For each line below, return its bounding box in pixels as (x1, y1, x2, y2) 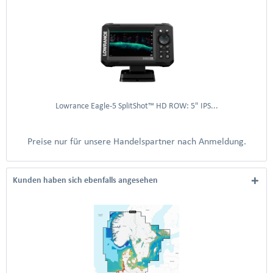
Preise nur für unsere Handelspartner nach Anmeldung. (27, 136, 246, 146)
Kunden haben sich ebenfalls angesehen (13, 175, 158, 185)
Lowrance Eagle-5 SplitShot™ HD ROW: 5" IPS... (55, 101, 218, 110)
